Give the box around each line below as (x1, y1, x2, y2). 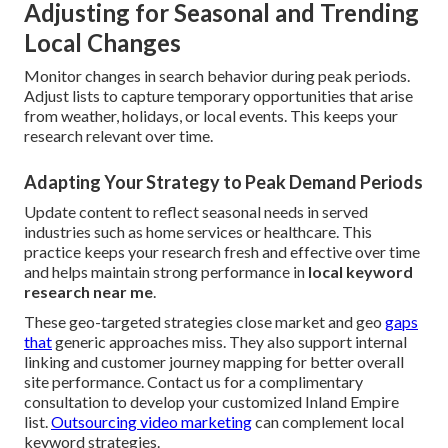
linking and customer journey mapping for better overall (24, 352, 404, 372)
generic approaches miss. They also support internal (52, 332, 407, 352)
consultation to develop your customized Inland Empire (24, 392, 399, 412)
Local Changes (24, 28, 181, 58)
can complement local (252, 412, 404, 432)
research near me (24, 282, 153, 302)
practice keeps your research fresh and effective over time (24, 242, 420, 262)
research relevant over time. (24, 126, 213, 146)
